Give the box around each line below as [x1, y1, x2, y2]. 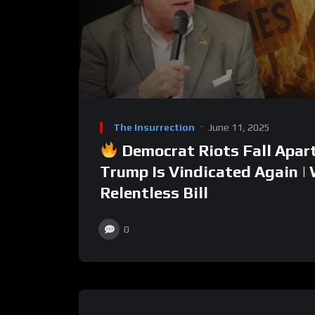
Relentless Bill [100, 183, 208, 202]
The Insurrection [113, 122, 195, 134]
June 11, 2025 [209, 122, 270, 134]
